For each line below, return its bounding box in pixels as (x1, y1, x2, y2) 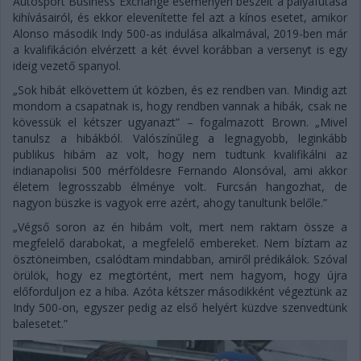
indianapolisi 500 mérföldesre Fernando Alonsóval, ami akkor (13, 163, 347, 178)
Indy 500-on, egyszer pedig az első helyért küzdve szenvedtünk (13, 300, 347, 315)
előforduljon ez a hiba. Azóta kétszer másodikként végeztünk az (13, 284, 347, 299)
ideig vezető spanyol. (13, 58, 121, 73)
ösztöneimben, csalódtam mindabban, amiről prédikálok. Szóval (13, 251, 347, 267)
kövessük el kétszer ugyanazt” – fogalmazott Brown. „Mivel (13, 114, 347, 130)
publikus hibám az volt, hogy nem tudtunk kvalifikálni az (13, 147, 347, 162)
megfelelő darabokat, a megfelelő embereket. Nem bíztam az (13, 235, 347, 251)
